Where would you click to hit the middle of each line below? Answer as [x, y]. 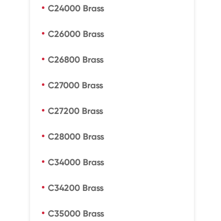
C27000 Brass [75, 85]
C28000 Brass [76, 137]
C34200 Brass [75, 188]
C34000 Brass [76, 162]
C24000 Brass [76, 8]
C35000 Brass [76, 214]
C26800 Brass [75, 60]
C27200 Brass [75, 111]
